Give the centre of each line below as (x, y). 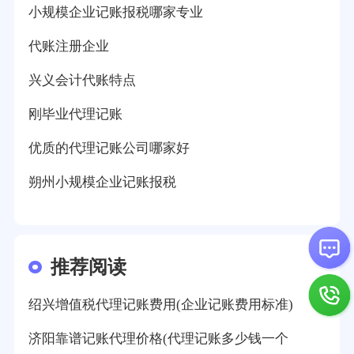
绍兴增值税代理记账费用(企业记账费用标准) (160, 305)
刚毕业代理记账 (75, 115)
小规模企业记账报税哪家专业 (115, 13)
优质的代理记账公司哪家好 (109, 149)
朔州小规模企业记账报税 (102, 182)
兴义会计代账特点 (82, 81)
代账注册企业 (68, 47)
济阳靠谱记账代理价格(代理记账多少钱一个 (158, 339)
